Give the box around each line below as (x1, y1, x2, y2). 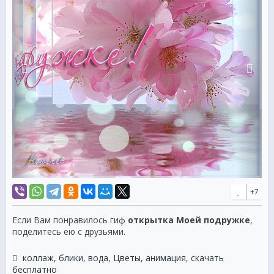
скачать (191, 252, 224, 264)
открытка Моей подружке (128, 214, 250, 226)
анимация (146, 252, 186, 264)
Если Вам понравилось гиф (12, 214, 128, 226)
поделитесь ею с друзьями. (12, 226, 125, 238)
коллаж (23, 252, 54, 264)
